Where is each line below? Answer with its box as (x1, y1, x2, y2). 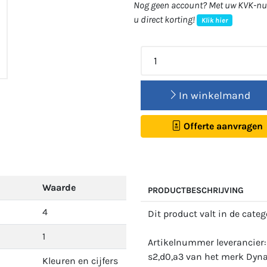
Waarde (42, 182, 76, 193)
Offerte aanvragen (181, 120, 263, 132)
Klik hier (201, 16, 228, 24)
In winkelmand (179, 89, 251, 101)
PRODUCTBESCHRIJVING (148, 185, 244, 195)
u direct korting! (133, 14, 197, 25)
